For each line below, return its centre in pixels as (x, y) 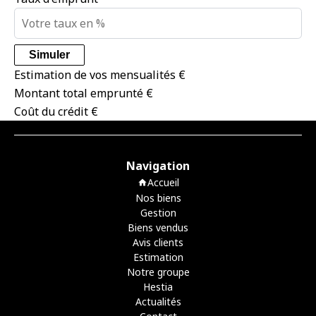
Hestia (158, 286)
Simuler (49, 54)
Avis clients (158, 242)
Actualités (158, 301)
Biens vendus (158, 227)
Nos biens (158, 197)
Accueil (163, 182)
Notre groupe (158, 272)
